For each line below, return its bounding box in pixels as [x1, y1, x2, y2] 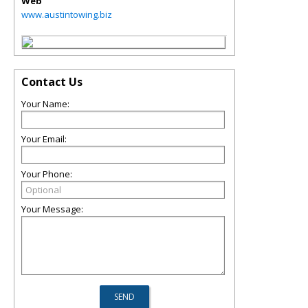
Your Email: [21, 133, 67, 145]
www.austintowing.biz [21, 8, 112, 21]
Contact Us [21, 74, 82, 89]
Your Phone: [21, 168, 72, 180]
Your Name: [21, 98, 69, 110]
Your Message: [21, 203, 83, 215]
